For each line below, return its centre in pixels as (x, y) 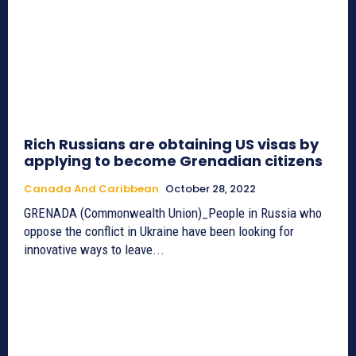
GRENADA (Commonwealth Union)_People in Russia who (173, 213)
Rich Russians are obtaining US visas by (171, 144)
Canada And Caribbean (91, 188)
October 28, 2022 (211, 188)
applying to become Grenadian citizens (173, 161)
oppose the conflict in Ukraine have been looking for (159, 231)
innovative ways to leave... (94, 249)
